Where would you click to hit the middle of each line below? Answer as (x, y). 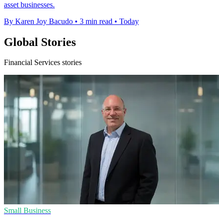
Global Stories (40, 42)
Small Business (27, 211)
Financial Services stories (43, 63)
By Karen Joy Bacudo (38, 21)
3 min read (96, 21)
